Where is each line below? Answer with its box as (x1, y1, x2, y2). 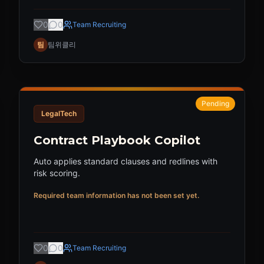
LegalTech (41, 109, 77, 118)
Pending (202, 99, 229, 108)
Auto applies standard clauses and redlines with (34, 156, 217, 166)
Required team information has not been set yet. (34, 191, 199, 200)
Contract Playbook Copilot (34, 133, 200, 147)
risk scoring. (34, 168, 80, 178)
